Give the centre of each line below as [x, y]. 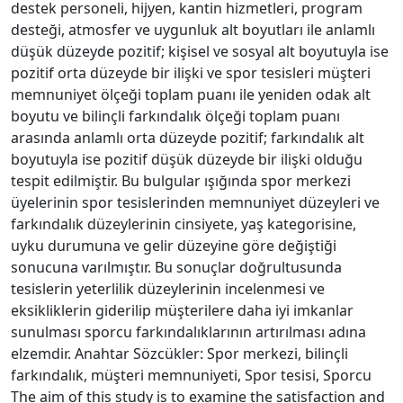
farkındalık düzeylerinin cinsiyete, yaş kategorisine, [184, 224]
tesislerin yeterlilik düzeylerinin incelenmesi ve [168, 288]
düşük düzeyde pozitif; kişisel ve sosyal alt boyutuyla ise [200, 51]
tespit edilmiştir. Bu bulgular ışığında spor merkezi [181, 180]
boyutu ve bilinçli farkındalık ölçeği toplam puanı [175, 116]
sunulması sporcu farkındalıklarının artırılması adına [188, 331]
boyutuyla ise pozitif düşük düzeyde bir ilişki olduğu [187, 159]
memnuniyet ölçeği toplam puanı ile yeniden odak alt [191, 94]
